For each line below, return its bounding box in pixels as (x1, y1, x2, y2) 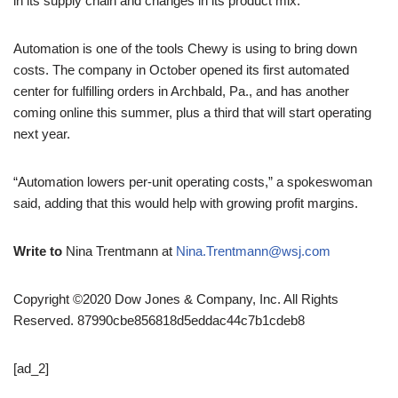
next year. (13, 125, 70, 141)
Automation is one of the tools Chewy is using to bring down (13, 40, 357, 56)
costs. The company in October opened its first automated (13, 61, 349, 77)
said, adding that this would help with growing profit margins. (13, 195, 358, 211)
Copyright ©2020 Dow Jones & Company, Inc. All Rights (13, 291, 338, 306)
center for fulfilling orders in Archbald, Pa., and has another (13, 83, 349, 99)
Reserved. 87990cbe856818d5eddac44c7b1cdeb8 (13, 312, 305, 328)
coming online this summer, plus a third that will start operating (13, 104, 371, 120)
